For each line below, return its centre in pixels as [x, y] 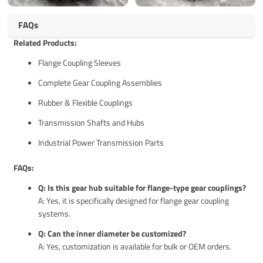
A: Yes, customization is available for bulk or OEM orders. [135, 246]
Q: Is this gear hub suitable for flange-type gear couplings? [142, 187]
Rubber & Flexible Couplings [86, 102]
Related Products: [45, 42]
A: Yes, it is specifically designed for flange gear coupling [134, 200]
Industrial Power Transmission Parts [101, 142]
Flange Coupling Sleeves [80, 62]
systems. [55, 213]
